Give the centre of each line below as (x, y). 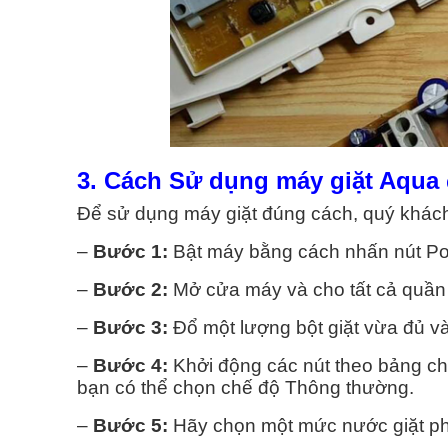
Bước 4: (128, 366)
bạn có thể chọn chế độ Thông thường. (245, 388)
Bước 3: (128, 328)
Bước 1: (130, 252)
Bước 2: (130, 290)
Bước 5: (130, 426)
